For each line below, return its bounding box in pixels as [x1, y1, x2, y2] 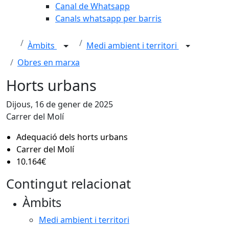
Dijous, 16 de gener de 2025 [6, 99, 113, 110]
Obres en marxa [17, 57, 80, 68]
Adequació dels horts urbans [16, 131, 128, 143]
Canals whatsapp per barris [55, 13, 162, 24]
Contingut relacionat [6, 175, 131, 192]
